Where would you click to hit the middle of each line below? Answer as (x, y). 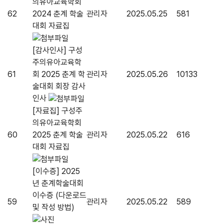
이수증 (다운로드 (59, 195)
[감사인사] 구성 (57, 50)
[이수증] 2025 (56, 171)
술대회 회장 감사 (59, 86)
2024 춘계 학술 (58, 14)
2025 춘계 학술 (58, 135)
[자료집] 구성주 (57, 111)
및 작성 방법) (53, 207)
